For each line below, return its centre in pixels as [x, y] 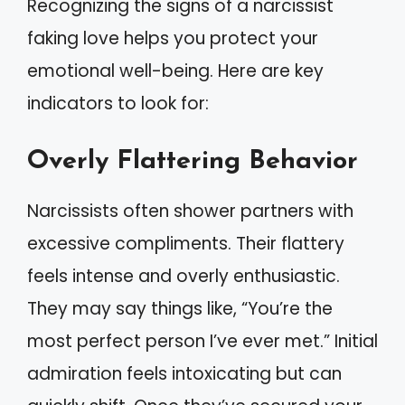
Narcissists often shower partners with [190, 211]
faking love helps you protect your [173, 39]
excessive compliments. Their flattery [186, 243]
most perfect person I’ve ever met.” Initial [202, 341]
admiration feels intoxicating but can [184, 373]
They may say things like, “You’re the [180, 308]
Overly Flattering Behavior [193, 161]
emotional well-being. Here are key [175, 71]
